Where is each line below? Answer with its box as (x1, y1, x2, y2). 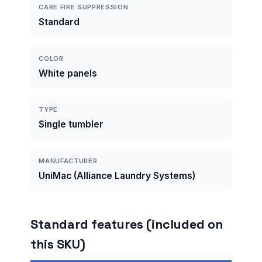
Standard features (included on (30, 216, 223, 233)
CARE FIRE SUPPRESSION (39, 3, 129, 12)
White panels (39, 67, 98, 79)
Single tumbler (39, 119, 104, 130)
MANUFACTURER (39, 156, 98, 165)
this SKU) (30, 236, 85, 253)
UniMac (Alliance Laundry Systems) (39, 170, 196, 181)
